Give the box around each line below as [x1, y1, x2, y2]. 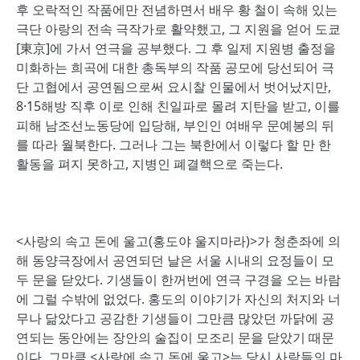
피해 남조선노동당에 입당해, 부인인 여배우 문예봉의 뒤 [16, 117, 334, 134]
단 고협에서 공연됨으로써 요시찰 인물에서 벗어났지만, [16, 78, 331, 96]
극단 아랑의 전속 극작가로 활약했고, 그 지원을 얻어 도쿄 [16, 20, 341, 38]
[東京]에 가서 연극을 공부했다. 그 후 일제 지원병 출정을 [16, 39, 336, 57]
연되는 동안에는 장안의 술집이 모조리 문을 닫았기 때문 [16, 329, 334, 346]
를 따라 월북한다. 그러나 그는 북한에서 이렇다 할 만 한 [16, 136, 331, 153]
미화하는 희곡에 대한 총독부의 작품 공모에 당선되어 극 [16, 59, 334, 76]
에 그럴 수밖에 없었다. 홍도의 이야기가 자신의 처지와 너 [16, 290, 341, 308]
